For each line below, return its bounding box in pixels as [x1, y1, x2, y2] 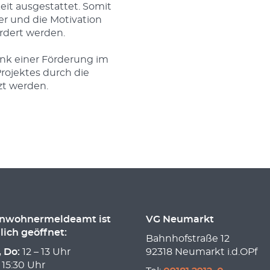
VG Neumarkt [146, 215, 214, 225]
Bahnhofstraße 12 [146, 234, 230, 244]
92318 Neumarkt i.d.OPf [146, 247, 257, 257]
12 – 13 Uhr [19, 247, 71, 257]
